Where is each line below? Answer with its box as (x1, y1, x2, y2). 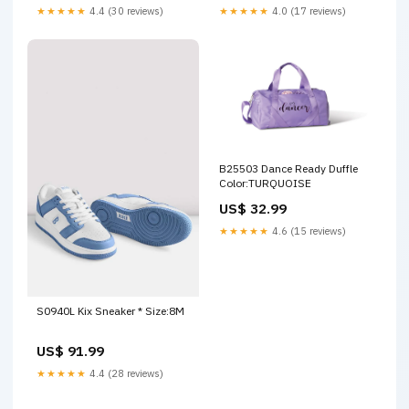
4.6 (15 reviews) (269, 224, 346, 237)
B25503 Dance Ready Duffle (219, 161, 358, 175)
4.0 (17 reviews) (269, 5, 346, 18)
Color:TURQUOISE (219, 175, 311, 190)
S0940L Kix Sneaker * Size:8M (37, 304, 184, 319)
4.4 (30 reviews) (87, 5, 163, 18)
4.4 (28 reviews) (87, 367, 163, 381)
